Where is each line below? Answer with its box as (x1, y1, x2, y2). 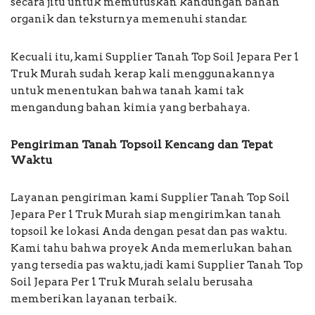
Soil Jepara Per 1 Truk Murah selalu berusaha (11, 275, 253, 288)
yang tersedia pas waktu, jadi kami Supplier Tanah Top (11, 258, 303, 271)
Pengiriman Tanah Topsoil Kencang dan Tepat (11, 137, 273, 151)
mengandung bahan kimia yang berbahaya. (11, 101, 250, 114)
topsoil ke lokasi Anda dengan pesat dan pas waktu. (11, 224, 287, 238)
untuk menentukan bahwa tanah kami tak (11, 84, 244, 97)
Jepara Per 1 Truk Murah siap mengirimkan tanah (11, 207, 281, 221)
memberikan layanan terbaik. (11, 292, 176, 305)
